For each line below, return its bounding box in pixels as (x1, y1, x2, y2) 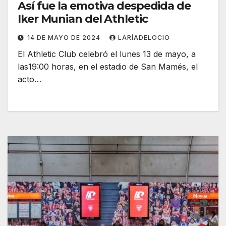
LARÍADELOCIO (118, 34, 170, 42)
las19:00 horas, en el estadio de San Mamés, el (18, 62, 198, 72)
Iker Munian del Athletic (18, 12, 148, 26)
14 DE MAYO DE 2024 (27, 34, 102, 42)
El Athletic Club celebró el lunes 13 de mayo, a (18, 49, 196, 60)
